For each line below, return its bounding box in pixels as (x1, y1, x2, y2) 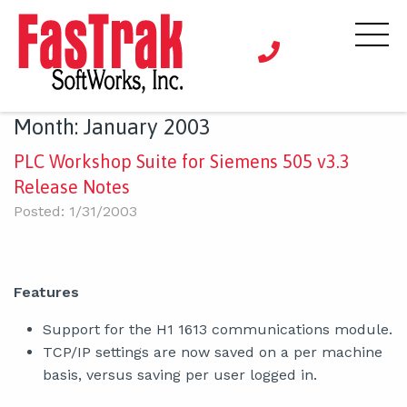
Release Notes (14, 176, 130, 197)
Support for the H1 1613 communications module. (43, 321, 392, 338)
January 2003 (84, 114, 211, 139)
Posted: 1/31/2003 (14, 203, 137, 220)
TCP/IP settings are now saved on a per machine (43, 343, 382, 361)
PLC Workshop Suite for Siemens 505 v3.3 (14, 151, 350, 172)
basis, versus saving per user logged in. (43, 366, 317, 383)
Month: (14, 114, 84, 139)
